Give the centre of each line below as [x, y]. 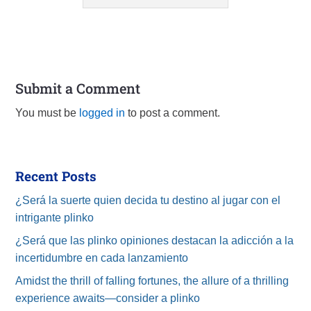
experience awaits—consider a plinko [108, 298]
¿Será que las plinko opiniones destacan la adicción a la [155, 240]
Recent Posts [56, 176]
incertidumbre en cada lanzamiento [102, 258]
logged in [102, 112]
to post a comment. [173, 112]
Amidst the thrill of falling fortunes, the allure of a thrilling [152, 280]
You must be [48, 112]
